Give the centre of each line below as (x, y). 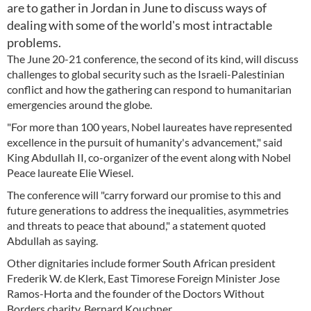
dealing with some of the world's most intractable (140, 25)
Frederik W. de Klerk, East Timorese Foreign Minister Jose (143, 278)
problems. (34, 42)
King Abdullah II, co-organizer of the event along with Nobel (149, 157)
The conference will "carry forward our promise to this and (144, 195)
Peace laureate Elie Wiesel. (70, 173)
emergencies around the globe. (79, 104)
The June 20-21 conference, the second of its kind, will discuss (153, 59)
